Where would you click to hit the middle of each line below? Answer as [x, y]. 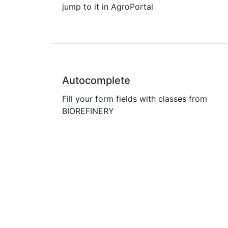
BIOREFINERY [88, 111]
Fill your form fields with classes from [135, 99]
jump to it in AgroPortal [108, 7]
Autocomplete [96, 80]
